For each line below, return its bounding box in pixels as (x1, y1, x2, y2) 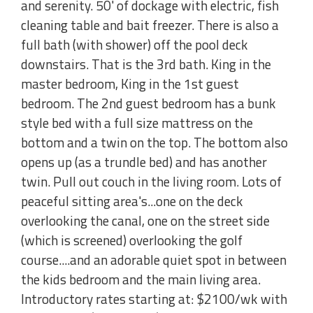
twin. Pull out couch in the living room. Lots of (21, 171, 282, 192)
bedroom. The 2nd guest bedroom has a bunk (21, 93, 276, 114)
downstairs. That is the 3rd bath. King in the (21, 54, 271, 75)
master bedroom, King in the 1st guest (21, 73, 239, 94)
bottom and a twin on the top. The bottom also (21, 132, 288, 153)
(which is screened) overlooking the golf (21, 230, 242, 251)
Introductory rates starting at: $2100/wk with (21, 289, 287, 310)
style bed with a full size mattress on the (21, 112, 253, 133)
